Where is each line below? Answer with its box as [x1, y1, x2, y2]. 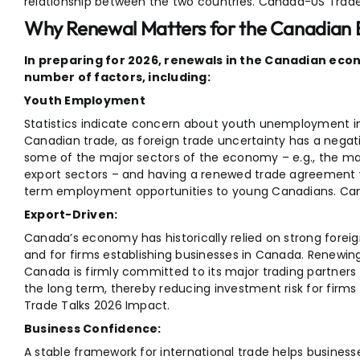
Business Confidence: [23, 321, 162, 337]
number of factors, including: [23, 69, 211, 86]
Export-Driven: [23, 207, 118, 223]
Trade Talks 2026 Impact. [23, 297, 170, 314]
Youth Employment [23, 92, 145, 109]
